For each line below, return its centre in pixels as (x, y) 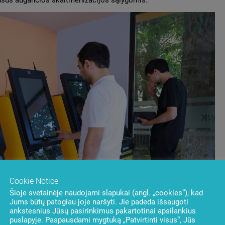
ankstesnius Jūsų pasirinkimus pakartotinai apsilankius (103, 211)
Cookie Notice (34, 181)
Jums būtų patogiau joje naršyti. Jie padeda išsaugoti (99, 202)
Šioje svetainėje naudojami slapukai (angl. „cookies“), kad (106, 193)
